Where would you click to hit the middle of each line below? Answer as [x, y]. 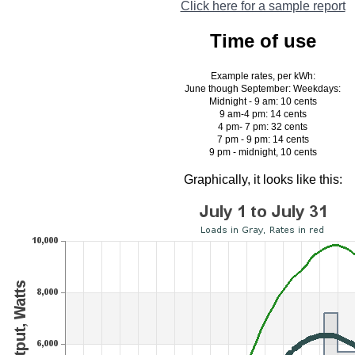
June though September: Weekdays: [263, 89]
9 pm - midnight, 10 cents [263, 153]
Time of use [263, 41]
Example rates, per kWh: [263, 76]
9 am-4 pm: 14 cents [263, 115]
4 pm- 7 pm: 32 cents [263, 127]
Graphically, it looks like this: [263, 180]
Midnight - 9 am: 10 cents [263, 102]
